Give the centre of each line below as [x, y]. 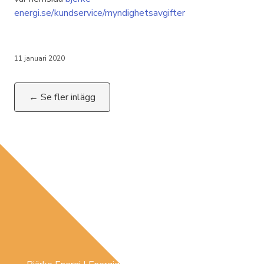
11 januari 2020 [39, 58]
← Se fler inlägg [62, 97]
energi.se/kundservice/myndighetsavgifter [100, 13]
